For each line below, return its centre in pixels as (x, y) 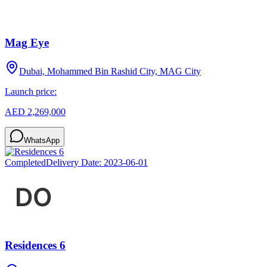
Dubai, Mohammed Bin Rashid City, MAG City (110, 72)
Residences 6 (35, 246)
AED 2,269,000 (35, 112)
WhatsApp (42, 141)
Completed (25, 163)
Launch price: (31, 92)
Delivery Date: (75, 163)
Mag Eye (27, 42)
